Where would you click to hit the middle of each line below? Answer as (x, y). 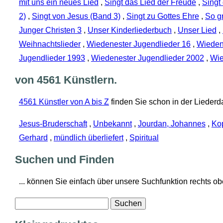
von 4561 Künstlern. (66, 80)
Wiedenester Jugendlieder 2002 (147, 58)
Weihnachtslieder (50, 44)
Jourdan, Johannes (171, 124)
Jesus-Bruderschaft (53, 124)
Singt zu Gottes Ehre (163, 16)
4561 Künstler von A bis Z (64, 102)
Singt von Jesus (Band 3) (76, 16)
